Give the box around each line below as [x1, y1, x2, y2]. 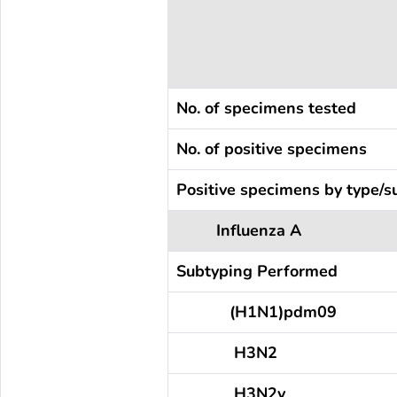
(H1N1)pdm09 [175, 300, 337, 323]
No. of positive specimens [175, 137, 367, 160]
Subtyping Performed [175, 260, 338, 282]
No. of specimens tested [175, 97, 356, 119]
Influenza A [175, 219, 301, 241]
